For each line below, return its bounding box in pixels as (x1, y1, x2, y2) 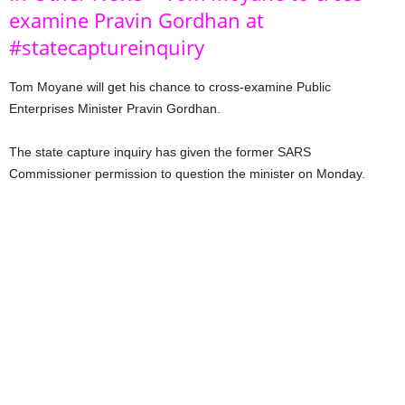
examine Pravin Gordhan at (9, 6, 264, 34)
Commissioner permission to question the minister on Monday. (9, 166, 365, 182)
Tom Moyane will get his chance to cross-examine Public (9, 80, 331, 95)
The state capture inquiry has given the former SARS (9, 145, 311, 160)
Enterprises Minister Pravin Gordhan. (9, 101, 221, 117)
